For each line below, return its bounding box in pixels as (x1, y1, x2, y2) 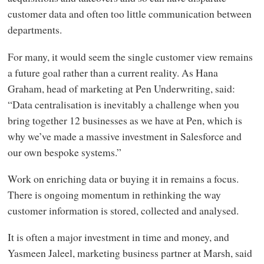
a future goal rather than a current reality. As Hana (7, 65, 218, 80)
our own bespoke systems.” (7, 144, 121, 159)
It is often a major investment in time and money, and (7, 230, 229, 245)
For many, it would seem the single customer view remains (7, 49, 253, 64)
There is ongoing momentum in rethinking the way (7, 187, 221, 202)
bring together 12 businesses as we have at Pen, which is (7, 113, 242, 127)
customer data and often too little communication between (7, 6, 252, 21)
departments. (7, 22, 62, 37)
